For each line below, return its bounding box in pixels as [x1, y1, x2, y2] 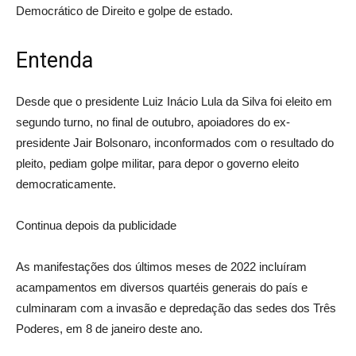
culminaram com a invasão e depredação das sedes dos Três [16, 300, 336, 315]
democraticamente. [16, 176, 116, 191]
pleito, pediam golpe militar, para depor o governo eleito [16, 156, 299, 170]
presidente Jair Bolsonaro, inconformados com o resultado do [16, 135, 334, 149]
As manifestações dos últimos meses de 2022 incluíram [16, 259, 307, 273]
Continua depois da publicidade [16, 218, 176, 232]
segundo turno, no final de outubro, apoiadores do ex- [16, 114, 290, 129]
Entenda [16, 47, 93, 73]
